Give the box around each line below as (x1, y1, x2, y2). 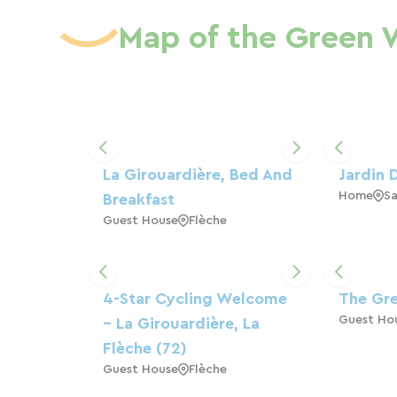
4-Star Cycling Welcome (103, 290, 287, 307)
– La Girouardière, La (103, 315, 260, 331)
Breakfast (103, 191, 175, 207)
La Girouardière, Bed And (103, 166, 292, 183)
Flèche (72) (103, 339, 187, 356)
